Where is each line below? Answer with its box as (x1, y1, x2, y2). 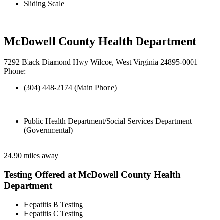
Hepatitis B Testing (24, 200, 83, 209)
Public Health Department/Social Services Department (24, 117, 192, 126)
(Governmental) (24, 126, 73, 135)
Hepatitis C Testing (24, 209, 83, 218)
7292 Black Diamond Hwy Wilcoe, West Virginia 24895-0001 (4, 58, 198, 67)
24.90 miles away (4, 151, 58, 160)
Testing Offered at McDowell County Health (4, 169, 181, 180)
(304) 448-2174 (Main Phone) (24, 83, 117, 92)
